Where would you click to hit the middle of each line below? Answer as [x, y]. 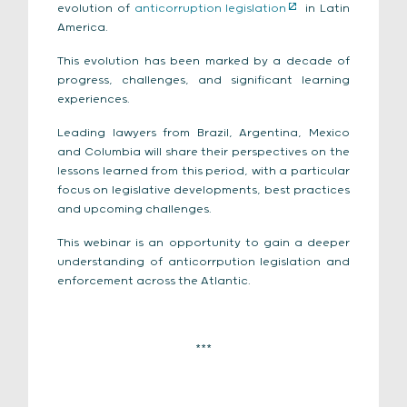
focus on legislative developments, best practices [203, 191]
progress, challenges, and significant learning [203, 81]
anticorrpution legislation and [258, 263]
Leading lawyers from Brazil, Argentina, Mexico [203, 134]
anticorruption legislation [210, 9]
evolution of [96, 9]
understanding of [113, 263]
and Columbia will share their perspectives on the [203, 153]
